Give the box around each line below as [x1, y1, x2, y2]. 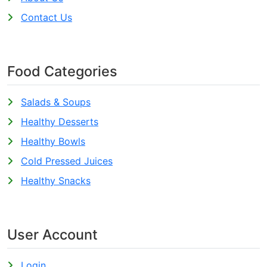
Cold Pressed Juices [21, 155, 113, 167]
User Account [7, 226, 98, 243]
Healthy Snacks [21, 175, 91, 187]
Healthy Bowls [21, 135, 85, 147]
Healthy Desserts [21, 116, 98, 128]
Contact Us [21, 11, 72, 23]
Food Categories [7, 63, 117, 80]
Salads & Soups [21, 96, 91, 108]
